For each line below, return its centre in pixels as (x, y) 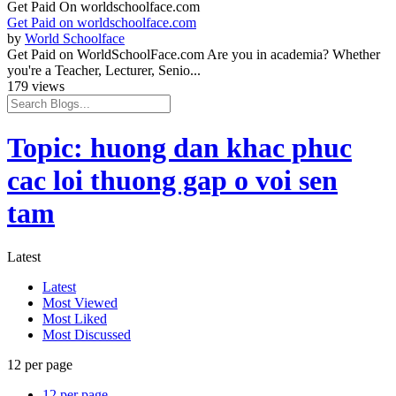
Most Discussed (87, 334)
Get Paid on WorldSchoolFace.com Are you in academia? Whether (194, 54)
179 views (36, 86)
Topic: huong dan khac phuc (179, 148)
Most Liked (75, 318)
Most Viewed (80, 302)
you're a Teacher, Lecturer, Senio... (104, 70)
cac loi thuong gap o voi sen (172, 181)
